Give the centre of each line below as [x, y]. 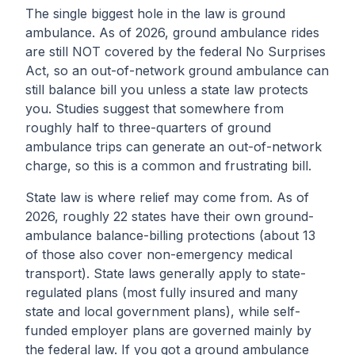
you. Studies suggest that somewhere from [155, 109]
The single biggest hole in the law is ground [155, 13]
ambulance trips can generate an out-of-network [174, 147]
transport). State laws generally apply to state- [166, 273]
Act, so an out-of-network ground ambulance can [177, 71]
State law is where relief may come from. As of [167, 197]
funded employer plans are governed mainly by [168, 330]
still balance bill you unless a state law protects [167, 90]
